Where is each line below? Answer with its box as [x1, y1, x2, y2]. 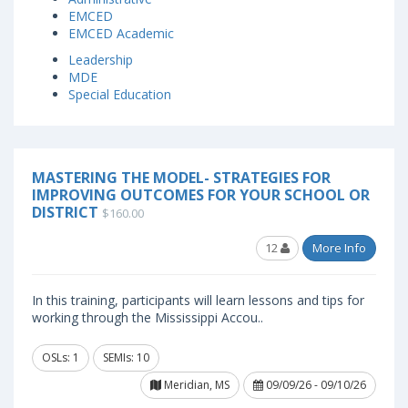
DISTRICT [32, 202, 98, 222]
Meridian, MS [161, 377, 229, 393]
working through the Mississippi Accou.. [32, 309, 263, 326]
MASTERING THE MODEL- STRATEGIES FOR [32, 168, 331, 188]
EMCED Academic [68, 25, 174, 42]
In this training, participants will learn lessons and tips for [32, 291, 364, 309]
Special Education [68, 86, 171, 103]
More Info [312, 240, 366, 256]
